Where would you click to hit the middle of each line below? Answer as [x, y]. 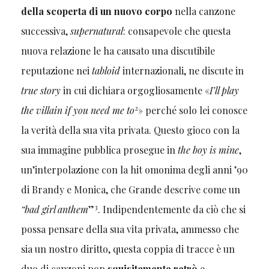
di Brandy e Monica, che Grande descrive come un [130, 190]
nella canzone [204, 11]
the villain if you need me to [77, 110]
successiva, [45, 31]
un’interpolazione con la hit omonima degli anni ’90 [134, 170]
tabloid [107, 71]
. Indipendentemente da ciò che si [171, 210]
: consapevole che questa [177, 31]
